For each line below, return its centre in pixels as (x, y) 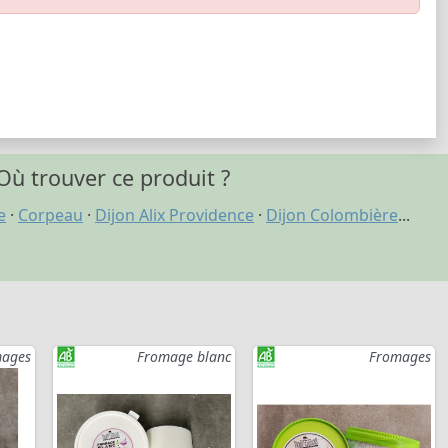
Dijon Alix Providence (174, 215)
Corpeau (50, 215)
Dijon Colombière (332, 215)
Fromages (400, 357)
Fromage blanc (184, 357)
